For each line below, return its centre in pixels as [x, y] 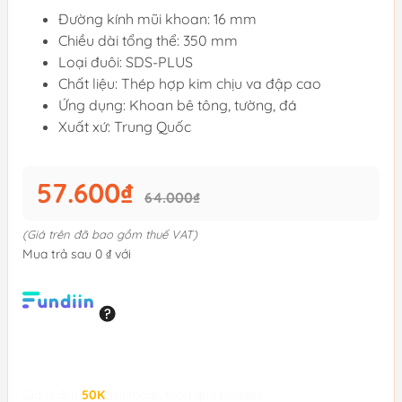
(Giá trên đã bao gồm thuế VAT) [110, 234]
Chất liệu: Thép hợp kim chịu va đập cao [190, 83]
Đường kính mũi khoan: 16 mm [157, 19]
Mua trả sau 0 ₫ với [77, 254]
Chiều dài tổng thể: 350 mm [148, 40]
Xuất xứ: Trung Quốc [125, 127]
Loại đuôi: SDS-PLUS [126, 62]
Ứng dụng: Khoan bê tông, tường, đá [178, 105]
